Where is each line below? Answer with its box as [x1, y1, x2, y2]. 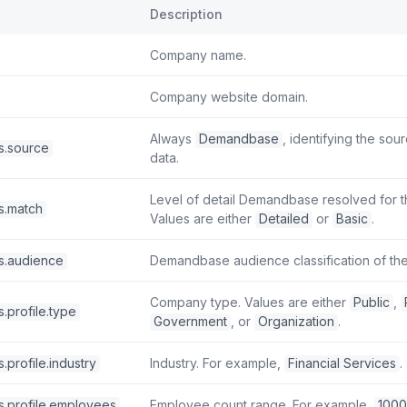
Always [150, 131, 195, 147]
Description [150, 6, 223, 23]
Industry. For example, [150, 355, 284, 372]
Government [154, 313, 227, 330]
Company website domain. [150, 89, 308, 105]
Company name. [150, 47, 246, 64]
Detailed [259, 211, 309, 227]
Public [353, 294, 390, 311]
